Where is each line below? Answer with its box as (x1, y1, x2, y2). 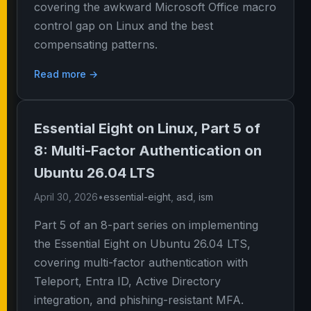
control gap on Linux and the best (34, 19, 213, 33)
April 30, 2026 (34, 191, 98, 203)
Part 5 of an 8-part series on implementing (34, 218, 258, 232)
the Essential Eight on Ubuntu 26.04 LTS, (34, 237, 251, 251)
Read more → (34, 68, 98, 80)
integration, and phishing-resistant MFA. (34, 293, 244, 307)
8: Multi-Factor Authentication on (34, 142, 262, 159)
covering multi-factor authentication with (34, 255, 248, 269)
